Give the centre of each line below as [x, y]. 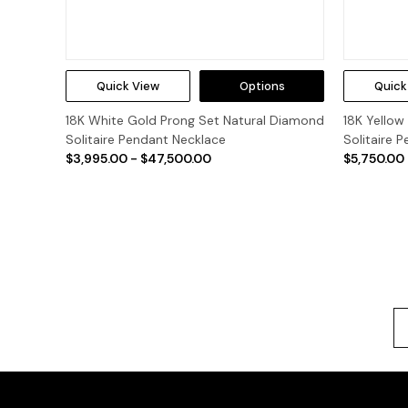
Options [262, 87]
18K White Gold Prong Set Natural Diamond [195, 121]
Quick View [128, 87]
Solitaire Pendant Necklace [146, 140]
